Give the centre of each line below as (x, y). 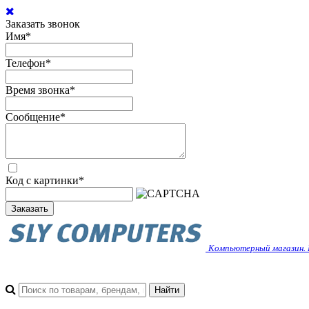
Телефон (26, 63)
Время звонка (38, 90)
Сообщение (33, 117)
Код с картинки (42, 180)
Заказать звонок (43, 24)
